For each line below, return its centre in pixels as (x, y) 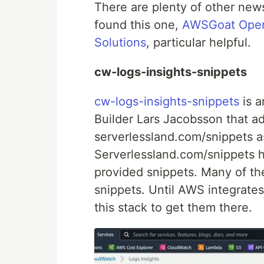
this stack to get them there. (173, 207)
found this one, (138, 25)
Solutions (120, 42)
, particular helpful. (199, 42)
